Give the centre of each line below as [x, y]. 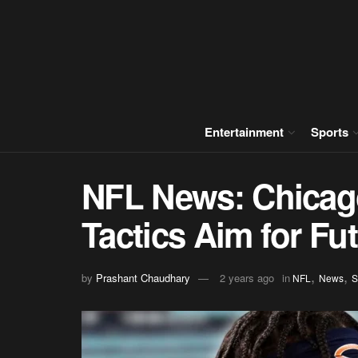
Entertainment [244, 132]
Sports [330, 132]
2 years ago [247, 277]
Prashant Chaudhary [143, 277]
